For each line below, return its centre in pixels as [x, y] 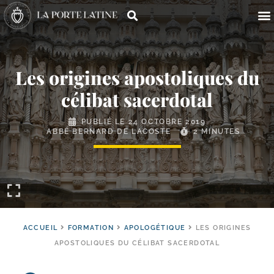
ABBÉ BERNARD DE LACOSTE [109, 131]
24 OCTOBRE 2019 [167, 122]
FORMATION [91, 228]
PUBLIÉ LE [105, 122]
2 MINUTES [217, 131]
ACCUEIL [40, 228]
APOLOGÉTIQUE [155, 228]
